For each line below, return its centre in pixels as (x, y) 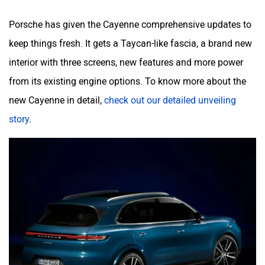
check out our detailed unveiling (170, 100)
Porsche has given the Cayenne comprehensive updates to (130, 24)
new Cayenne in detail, (56, 100)
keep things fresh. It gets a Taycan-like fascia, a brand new (130, 43)
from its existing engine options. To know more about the (127, 81)
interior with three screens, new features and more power (126, 62)
